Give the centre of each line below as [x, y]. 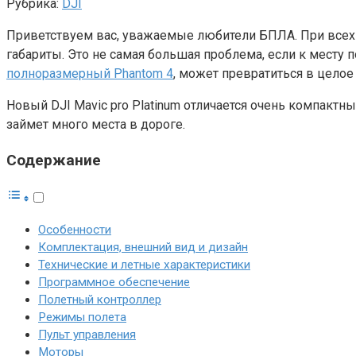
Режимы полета [82, 317]
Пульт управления [87, 335]
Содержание [54, 161]
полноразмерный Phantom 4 [90, 73]
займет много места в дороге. [96, 124]
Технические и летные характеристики [144, 265]
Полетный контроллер [100, 300]
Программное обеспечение [114, 282]
